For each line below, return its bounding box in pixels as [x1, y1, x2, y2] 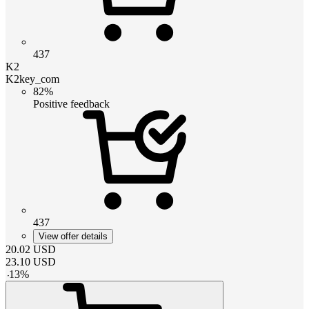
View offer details [39, 230, 108, 241]
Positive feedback [33, 97, 110, 110]
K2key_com [6, 72, 59, 85]
